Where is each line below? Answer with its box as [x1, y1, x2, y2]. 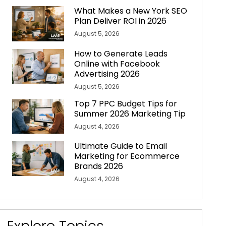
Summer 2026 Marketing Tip [74, 107, 186, 120]
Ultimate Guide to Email [74, 140, 167, 152]
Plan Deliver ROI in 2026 [74, 15, 167, 27]
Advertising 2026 [74, 68, 140, 80]
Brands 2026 [74, 160, 124, 172]
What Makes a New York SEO [74, 5, 188, 17]
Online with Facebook [74, 58, 160, 70]
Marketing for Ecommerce [74, 150, 180, 162]
